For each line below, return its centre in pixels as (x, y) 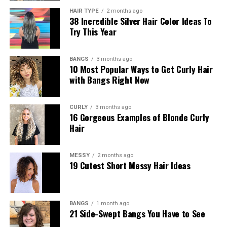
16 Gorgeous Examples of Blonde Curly (139, 117)
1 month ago (112, 203)
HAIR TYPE (84, 11)
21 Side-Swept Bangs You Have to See (137, 213)
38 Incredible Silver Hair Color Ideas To (140, 21)
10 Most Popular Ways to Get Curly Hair (141, 69)
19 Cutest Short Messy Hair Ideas (130, 165)
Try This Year (93, 31)
